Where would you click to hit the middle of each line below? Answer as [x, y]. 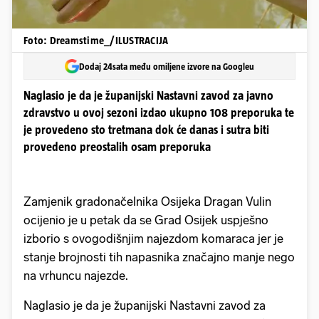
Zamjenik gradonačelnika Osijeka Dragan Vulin [147, 202]
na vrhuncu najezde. [76, 276]
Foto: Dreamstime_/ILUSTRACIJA [96, 40]
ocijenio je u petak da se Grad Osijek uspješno [146, 220]
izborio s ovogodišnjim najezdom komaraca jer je [153, 239]
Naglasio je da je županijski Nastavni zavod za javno [148, 96]
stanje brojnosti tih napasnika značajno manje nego [159, 257]
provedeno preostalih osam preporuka [117, 147]
